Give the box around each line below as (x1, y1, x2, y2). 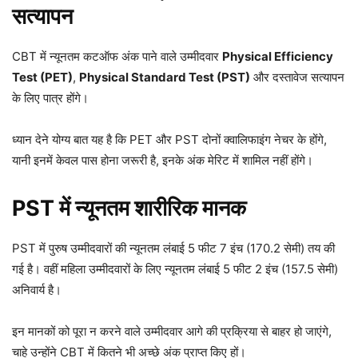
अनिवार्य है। (12, 282, 62, 297)
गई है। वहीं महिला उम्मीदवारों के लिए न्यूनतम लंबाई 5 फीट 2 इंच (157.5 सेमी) (12, 261, 338, 276)
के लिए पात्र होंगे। (12, 90, 89, 105)
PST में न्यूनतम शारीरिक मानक (12, 195, 246, 221)
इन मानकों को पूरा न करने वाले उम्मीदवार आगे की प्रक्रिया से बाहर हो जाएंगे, (12, 324, 332, 339)
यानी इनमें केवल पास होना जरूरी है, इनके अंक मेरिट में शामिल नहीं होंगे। (12, 153, 313, 168)
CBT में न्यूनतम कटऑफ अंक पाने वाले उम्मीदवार (12, 49, 222, 64)
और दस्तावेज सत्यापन (250, 70, 344, 85)
